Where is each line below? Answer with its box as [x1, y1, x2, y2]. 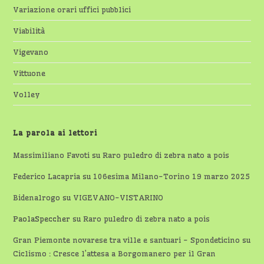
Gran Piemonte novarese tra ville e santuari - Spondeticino [13, 235, 240, 245]
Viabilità [13, 26, 45, 36]
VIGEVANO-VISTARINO [73, 193, 164, 203]
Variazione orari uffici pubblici [13, 5, 131, 15]
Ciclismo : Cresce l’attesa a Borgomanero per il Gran [13, 249, 216, 259]
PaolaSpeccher [13, 214, 71, 224]
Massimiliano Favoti [13, 150, 90, 160]
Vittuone [13, 68, 46, 78]
